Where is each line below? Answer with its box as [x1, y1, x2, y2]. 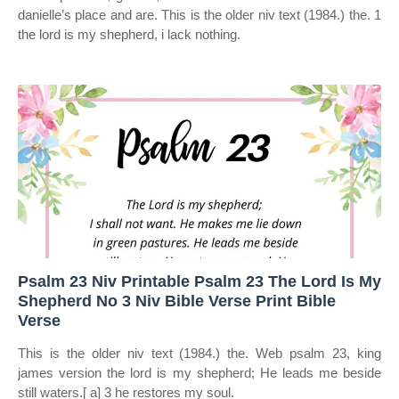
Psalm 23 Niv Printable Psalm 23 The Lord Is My [18, 273, 381, 290]
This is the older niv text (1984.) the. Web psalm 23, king [18, 346, 381, 361]
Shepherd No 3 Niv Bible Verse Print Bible [18, 292, 336, 310]
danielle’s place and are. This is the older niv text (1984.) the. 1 [18, 7, 381, 22]
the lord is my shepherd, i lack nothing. [18, 27, 240, 42]
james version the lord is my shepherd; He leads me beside [18, 365, 381, 380]
